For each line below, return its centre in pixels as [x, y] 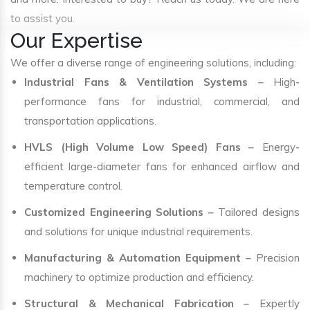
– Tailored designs [252, 212]
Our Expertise [76, 40]
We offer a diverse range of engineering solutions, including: [153, 62]
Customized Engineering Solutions [114, 212]
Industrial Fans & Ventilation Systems [136, 82]
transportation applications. [90, 120]
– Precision [270, 257]
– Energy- [270, 147]
